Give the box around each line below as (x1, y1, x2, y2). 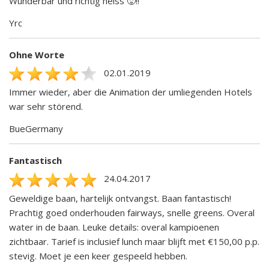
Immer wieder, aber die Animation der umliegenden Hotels (9, 86, 252, 98)
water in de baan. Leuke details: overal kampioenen (9, 220, 219, 233)
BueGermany (9, 122, 63, 135)
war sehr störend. (9, 100, 83, 113)
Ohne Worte (9, 48, 64, 61)
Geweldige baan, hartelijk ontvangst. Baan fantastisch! (9, 192, 231, 204)
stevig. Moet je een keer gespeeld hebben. (9, 249, 187, 262)
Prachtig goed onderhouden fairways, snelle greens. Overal (9, 206, 255, 219)
